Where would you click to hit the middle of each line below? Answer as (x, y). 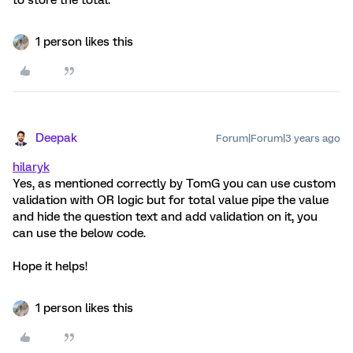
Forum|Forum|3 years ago (278, 138)
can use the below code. (79, 233)
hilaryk (31, 167)
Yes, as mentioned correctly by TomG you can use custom (174, 184)
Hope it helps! (50, 266)
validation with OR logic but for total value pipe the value (171, 200)
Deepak (56, 138)
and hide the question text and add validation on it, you (165, 217)
